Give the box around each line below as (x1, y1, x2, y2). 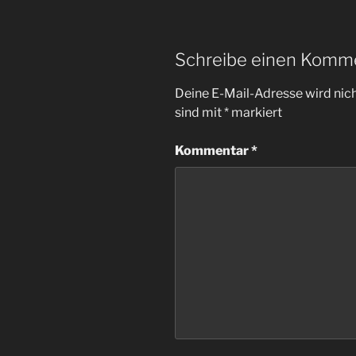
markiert (229, 105, 282, 121)
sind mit (175, 105, 224, 121)
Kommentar (175, 143, 251, 159)
